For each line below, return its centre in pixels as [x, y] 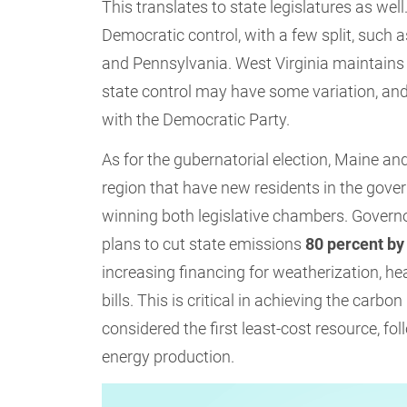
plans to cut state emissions [203, 244]
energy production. [168, 357]
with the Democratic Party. [196, 119]
